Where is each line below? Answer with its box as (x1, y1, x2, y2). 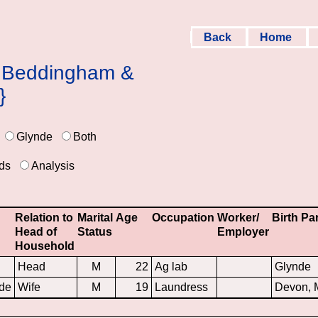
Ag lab (154, 260, 187, 273)
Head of (15, 225, 57, 238)
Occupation (152, 211, 215, 224)
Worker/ (217, 211, 260, 224)
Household (15, 239, 75, 252)
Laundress (154, 280, 208, 293)
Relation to (15, 211, 74, 224)
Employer (217, 225, 270, 238)
